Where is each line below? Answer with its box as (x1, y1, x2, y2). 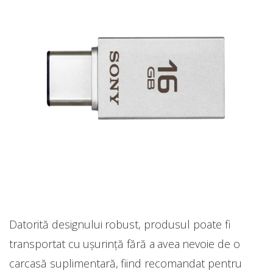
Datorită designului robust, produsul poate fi (9, 217, 230, 232)
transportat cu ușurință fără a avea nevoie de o (9, 236, 240, 252)
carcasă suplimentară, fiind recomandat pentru (9, 256, 242, 271)
